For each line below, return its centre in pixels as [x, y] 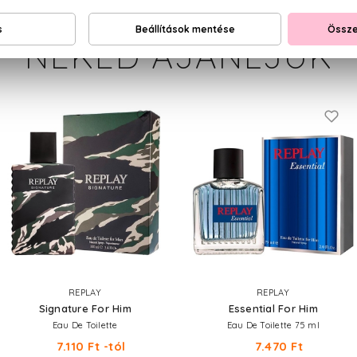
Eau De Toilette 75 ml [273, 325]
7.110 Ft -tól [91, 346]
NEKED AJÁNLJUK [178, 56]
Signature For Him [85, 308]
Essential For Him [273, 308]
